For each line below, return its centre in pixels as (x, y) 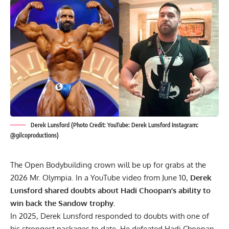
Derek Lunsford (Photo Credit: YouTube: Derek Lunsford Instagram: (114, 125)
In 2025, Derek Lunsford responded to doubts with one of (110, 216)
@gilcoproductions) (35, 135)
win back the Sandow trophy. (64, 203)
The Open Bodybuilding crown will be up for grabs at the (108, 165)
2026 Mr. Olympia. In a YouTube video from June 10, (100, 177)
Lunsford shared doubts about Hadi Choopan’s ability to (110, 190)
